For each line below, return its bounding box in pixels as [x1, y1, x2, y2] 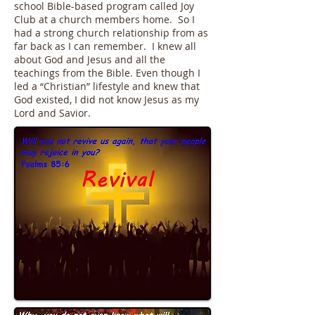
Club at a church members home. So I [14, 13, 195, 26]
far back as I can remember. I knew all [14, 39, 196, 53]
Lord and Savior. [14, 106, 91, 120]
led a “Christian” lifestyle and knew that [14, 79, 200, 93]
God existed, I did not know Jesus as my [14, 93, 199, 106]
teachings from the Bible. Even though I [14, 66, 200, 79]
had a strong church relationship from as [14, 26, 208, 39]
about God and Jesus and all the [14, 53, 165, 66]
